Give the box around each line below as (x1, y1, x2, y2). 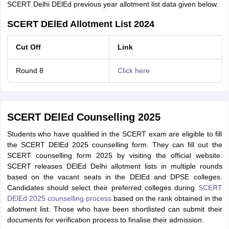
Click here (117, 66, 150, 75)
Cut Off (15, 43, 41, 51)
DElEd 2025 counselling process (7, 194, 111, 202)
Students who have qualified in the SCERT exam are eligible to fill (7, 130, 222, 138)
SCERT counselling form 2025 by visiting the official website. (7, 151, 222, 159)
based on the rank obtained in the (111, 194, 222, 202)
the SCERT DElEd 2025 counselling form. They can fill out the (7, 141, 222, 149)
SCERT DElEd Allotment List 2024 (7, 19, 154, 29)
